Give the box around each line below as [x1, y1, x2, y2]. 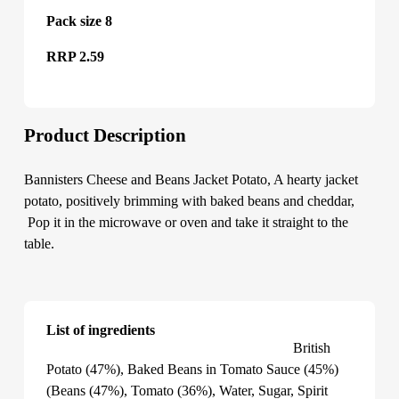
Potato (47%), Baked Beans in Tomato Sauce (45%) [45, 362, 338, 377]
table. [23, 236, 54, 251]
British [289, 340, 330, 355]
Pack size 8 [45, 13, 112, 28]
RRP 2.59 [45, 49, 104, 64]
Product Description [23, 125, 186, 146]
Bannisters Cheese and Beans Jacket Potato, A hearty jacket [23, 172, 358, 187]
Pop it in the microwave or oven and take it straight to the [23, 215, 348, 230]
